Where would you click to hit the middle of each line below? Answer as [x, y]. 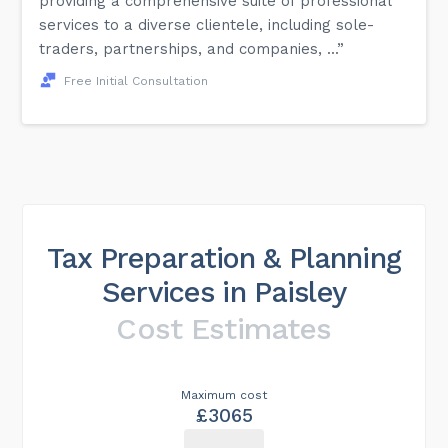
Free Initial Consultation [136, 80]
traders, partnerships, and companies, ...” [192, 48]
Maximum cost [224, 394]
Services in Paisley [224, 291]
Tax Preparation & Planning [224, 257]
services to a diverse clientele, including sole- [207, 24]
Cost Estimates [224, 328]
